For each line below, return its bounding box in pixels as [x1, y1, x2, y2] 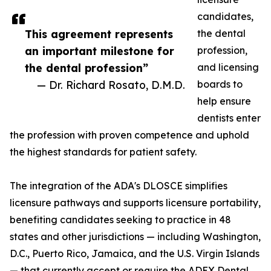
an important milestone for [25, 44, 174, 58]
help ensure [197, 95, 251, 108]
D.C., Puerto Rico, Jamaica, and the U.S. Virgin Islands [10, 247, 260, 260]
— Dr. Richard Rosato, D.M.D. [37, 78, 185, 92]
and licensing [197, 61, 259, 74]
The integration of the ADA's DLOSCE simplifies [10, 180, 227, 192]
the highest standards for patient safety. [10, 146, 197, 158]
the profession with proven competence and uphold [10, 129, 249, 142]
